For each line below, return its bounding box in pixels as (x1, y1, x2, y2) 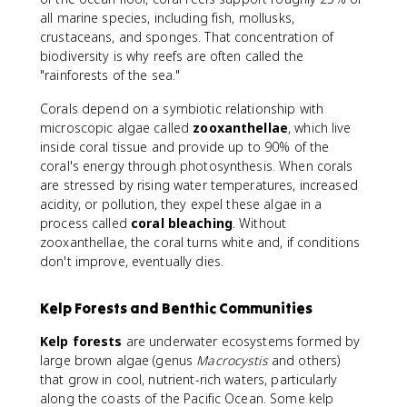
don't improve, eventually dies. (40, 253, 224, 270)
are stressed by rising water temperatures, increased (40, 176, 358, 194)
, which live (288, 119, 352, 136)
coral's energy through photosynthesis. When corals (40, 157, 353, 174)
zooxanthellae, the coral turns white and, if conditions (40, 233, 361, 251)
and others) (267, 352, 341, 369)
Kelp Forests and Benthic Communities (40, 299, 313, 317)
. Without (232, 214, 287, 232)
